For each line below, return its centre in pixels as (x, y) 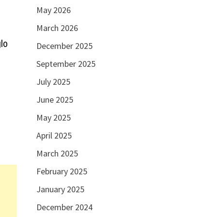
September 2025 (66, 64)
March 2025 (57, 154)
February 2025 (62, 171)
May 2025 (53, 118)
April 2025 (54, 136)
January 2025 (60, 189)
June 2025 (54, 100)
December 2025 (64, 46)
